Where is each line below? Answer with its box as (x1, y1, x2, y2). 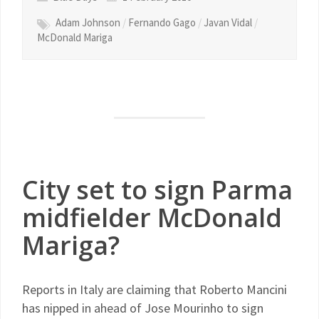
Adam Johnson (56, 16, 120, 29)
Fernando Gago (128, 16, 196, 29)
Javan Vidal (204, 16, 252, 29)
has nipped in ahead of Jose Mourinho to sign (22, 300, 263, 316)
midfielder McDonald (22, 200, 282, 235)
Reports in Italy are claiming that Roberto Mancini (22, 281, 287, 298)
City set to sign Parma (22, 172, 293, 207)
